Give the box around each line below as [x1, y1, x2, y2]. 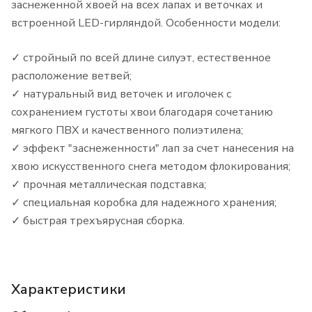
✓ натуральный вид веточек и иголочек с [11, 86, 231, 102]
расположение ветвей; [11, 68, 132, 84]
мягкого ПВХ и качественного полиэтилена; [11, 123, 243, 139]
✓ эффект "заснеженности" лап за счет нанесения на [11, 141, 294, 157]
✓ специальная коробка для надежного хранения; [11, 195, 276, 211]
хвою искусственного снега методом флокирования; [11, 159, 290, 175]
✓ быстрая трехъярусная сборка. [11, 213, 185, 229]
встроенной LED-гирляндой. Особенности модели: [11, 15, 281, 31]
